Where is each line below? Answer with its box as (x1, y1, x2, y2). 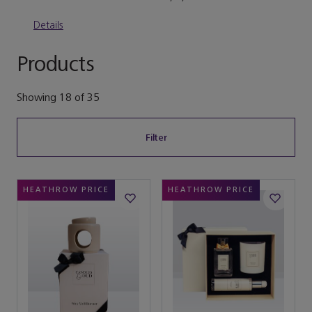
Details (33, 19, 63, 31)
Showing (17, 91, 59, 104)
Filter (145, 132, 167, 143)
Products (17, 51, 94, 78)
